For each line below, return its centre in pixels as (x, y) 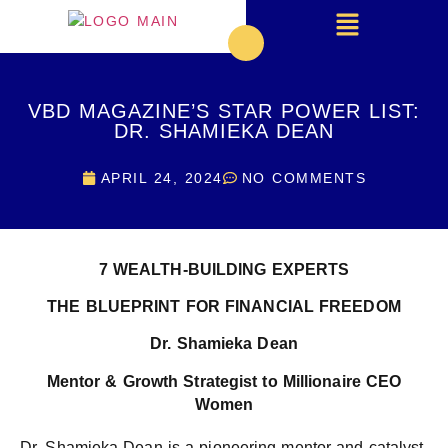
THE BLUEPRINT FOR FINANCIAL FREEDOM (224, 306)
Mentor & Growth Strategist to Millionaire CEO (224, 381)
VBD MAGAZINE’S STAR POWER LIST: (224, 110)
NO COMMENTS (304, 177)
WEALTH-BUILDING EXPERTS (231, 269)
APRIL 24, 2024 (161, 177)
